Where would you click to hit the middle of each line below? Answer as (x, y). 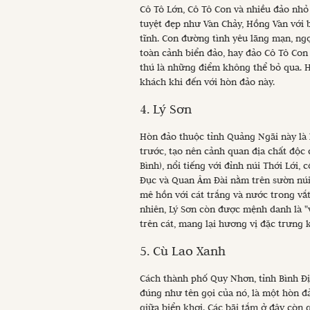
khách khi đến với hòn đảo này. (209, 82)
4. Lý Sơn (167, 109)
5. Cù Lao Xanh (184, 251)
